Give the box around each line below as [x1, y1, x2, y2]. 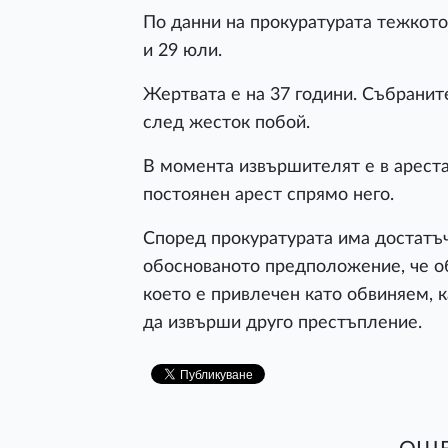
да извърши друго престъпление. [143, 313, 422, 331]
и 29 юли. [143, 41, 222, 59]
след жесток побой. [143, 113, 310, 131]
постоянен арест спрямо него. [143, 185, 394, 203]
